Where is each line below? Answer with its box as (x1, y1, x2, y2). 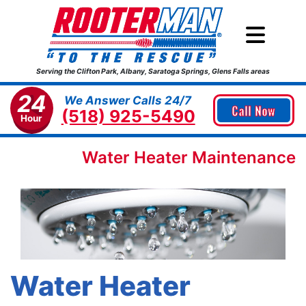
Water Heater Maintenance (82, 148, 296, 168)
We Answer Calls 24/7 (64, 94, 191, 108)
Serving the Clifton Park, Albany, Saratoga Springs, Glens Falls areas (36, 67, 270, 76)
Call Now (232, 101, 276, 120)
